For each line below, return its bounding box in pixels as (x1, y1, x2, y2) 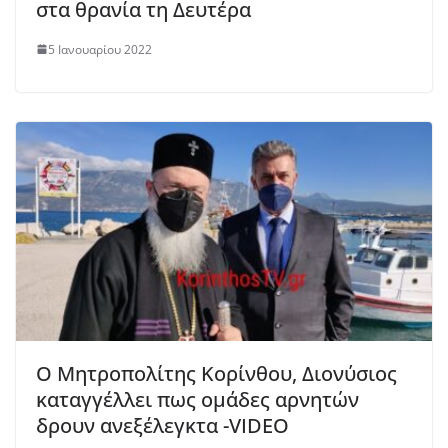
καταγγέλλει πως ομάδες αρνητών (36, 385, 359, 413)
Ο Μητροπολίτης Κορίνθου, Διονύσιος (36, 359, 397, 387)
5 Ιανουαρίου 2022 (48, 40, 152, 58)
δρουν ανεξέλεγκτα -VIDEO (36, 411, 289, 439)
